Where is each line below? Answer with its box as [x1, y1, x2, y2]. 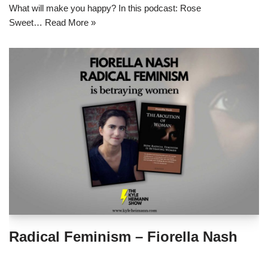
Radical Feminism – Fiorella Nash [9, 228, 237, 245]
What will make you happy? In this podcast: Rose [9, 2, 201, 13]
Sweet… [9, 17, 45, 28]
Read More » [45, 17, 96, 28]
